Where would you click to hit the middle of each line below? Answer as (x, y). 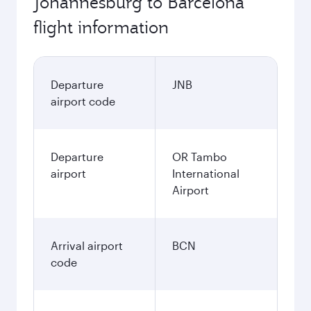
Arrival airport (87, 245)
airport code (83, 101)
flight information (101, 27)
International (206, 173)
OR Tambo (200, 157)
